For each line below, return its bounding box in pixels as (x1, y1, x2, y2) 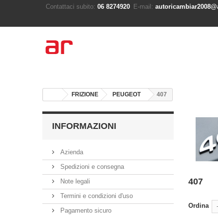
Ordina (188, 202, 209, 209)
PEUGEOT (112, 91, 141, 98)
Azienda (58, 148, 83, 156)
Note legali (58, 178, 90, 185)
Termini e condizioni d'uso (58, 192, 133, 200)
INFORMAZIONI (52, 121, 116, 131)
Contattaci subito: (46, 3, 95, 10)
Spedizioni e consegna (58, 163, 124, 170)
